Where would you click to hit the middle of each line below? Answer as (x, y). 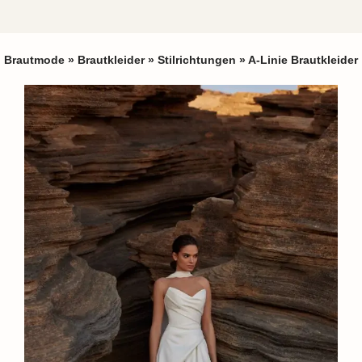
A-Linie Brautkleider (303, 60)
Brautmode (34, 60)
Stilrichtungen (197, 60)
